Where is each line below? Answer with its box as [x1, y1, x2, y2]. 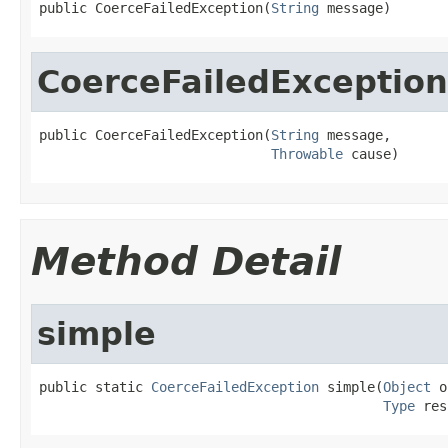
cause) [343, 145, 399, 162]
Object [383, 378, 431, 395]
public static [39, 378, 151, 395]
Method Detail [31, 238, 341, 284]
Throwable [271, 145, 343, 162]
